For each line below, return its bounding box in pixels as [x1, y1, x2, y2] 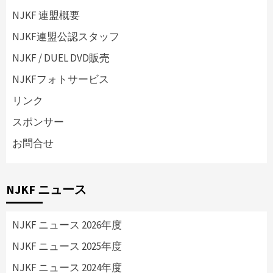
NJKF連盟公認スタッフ [12, 30, 119, 44]
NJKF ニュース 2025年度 [12, 239, 122, 253]
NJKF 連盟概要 [12, 9, 80, 23]
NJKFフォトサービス [12, 73, 109, 87]
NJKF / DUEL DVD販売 [12, 51, 110, 65]
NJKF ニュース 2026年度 [12, 218, 122, 232]
